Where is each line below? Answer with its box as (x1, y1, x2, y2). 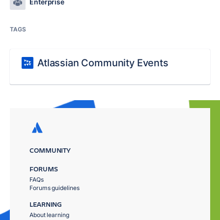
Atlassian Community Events (37, 57, 168, 69)
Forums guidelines (29, 184, 80, 192)
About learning (29, 211, 69, 219)
